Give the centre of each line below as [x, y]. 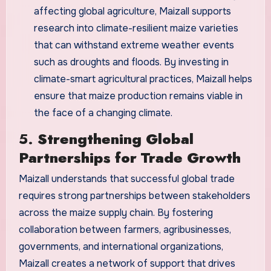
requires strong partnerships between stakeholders [134, 196]
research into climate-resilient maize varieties [136, 28]
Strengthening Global [115, 139]
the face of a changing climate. [103, 113]
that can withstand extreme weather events [134, 45]
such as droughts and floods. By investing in [132, 62]
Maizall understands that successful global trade [126, 179]
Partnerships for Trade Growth [129, 157]
